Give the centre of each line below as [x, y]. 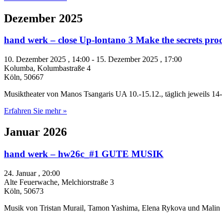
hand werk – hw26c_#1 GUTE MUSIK [84, 154]
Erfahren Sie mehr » [35, 111]
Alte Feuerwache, [33, 182]
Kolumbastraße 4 [64, 68]
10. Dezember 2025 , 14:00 [47, 59]
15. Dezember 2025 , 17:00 [139, 59]
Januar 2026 [35, 132]
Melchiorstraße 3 [88, 182]
